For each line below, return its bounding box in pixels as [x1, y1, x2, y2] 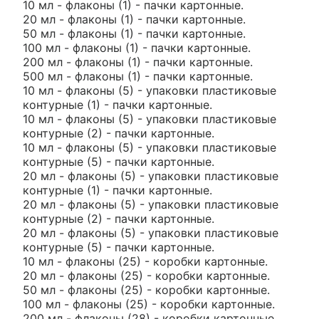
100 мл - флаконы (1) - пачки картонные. [23, 41, 251, 55]
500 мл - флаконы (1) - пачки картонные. [23, 69, 253, 83]
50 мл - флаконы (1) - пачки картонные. [23, 26, 246, 41]
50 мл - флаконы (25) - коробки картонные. [23, 283, 270, 297]
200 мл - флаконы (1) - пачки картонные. [23, 55, 253, 69]
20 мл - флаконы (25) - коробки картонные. [23, 268, 270, 283]
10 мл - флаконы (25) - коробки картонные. [23, 254, 268, 268]
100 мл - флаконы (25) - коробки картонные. [23, 297, 275, 311]
